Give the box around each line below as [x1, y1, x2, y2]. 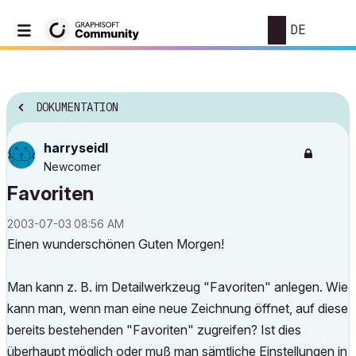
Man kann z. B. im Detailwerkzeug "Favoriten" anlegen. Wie [7, 279, 348, 295]
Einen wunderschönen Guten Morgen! [7, 236, 224, 252]
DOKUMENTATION [36, 100, 118, 115]
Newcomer [44, 160, 101, 173]
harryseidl [44, 140, 108, 156]
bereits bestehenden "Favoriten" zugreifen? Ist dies [7, 322, 301, 338]
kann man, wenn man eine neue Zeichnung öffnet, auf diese [7, 300, 348, 316]
